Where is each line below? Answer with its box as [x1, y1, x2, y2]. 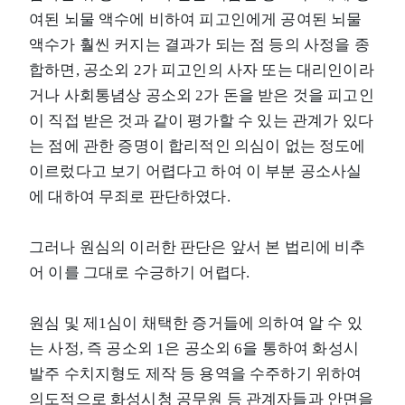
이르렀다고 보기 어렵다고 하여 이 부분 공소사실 [29, 162, 363, 180]
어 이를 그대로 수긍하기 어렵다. [29, 263, 250, 281]
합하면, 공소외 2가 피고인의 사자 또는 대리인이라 [29, 61, 374, 79]
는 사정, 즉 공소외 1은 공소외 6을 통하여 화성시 [29, 339, 359, 357]
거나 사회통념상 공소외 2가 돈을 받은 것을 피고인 [29, 86, 374, 104]
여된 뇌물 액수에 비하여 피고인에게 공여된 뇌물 [29, 10, 363, 28]
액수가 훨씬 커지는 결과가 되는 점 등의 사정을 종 [29, 35, 370, 53]
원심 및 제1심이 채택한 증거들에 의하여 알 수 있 [29, 314, 363, 332]
